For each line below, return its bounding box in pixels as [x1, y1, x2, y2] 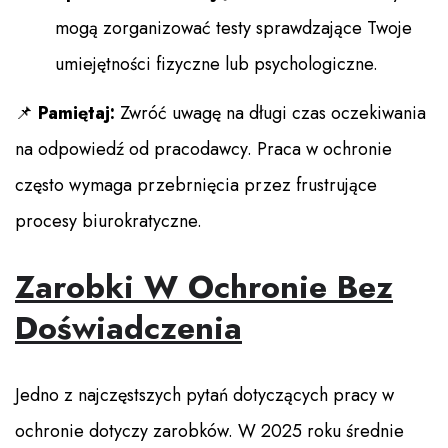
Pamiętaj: [38, 100, 115, 127]
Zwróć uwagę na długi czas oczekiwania [115, 100, 426, 127]
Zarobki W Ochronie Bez [15, 264, 393, 311]
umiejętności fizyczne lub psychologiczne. [55, 51, 378, 78]
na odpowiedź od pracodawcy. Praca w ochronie [15, 136, 392, 163]
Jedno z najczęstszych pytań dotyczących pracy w [15, 382, 394, 409]
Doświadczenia [15, 305, 242, 352]
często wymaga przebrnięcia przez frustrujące [15, 172, 377, 199]
